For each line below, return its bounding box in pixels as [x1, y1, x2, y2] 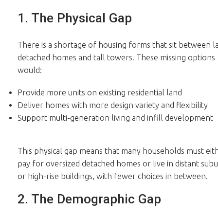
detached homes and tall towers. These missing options [17, 53, 215, 62]
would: [17, 66, 42, 74]
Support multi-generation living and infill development [17, 113, 213, 122]
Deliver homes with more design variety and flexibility [17, 100, 208, 109]
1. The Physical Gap [17, 10, 132, 25]
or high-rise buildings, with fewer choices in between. [17, 171, 208, 181]
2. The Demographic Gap [17, 192, 161, 207]
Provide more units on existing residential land [17, 88, 182, 97]
